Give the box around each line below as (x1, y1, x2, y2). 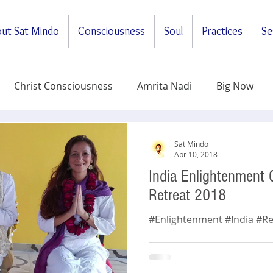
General (60, 128, 96, 141)
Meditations (121, 128, 175, 141)
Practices (202, 24, 243, 38)
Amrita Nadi (137, 79, 192, 93)
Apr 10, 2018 (174, 149, 218, 159)
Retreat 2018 (149, 186, 226, 205)
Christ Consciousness (14, 79, 113, 93)
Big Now (216, 79, 253, 93)
